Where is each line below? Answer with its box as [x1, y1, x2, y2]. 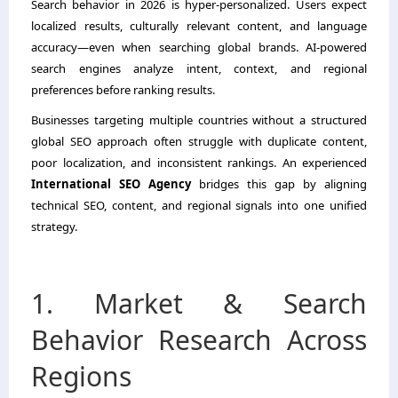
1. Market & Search [31, 284, 367, 322]
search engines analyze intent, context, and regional [31, 60, 367, 76]
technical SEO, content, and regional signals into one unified [31, 196, 367, 213]
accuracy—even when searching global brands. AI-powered [31, 38, 367, 55]
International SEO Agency [31, 175, 191, 192]
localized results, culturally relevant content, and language [31, 17, 367, 34]
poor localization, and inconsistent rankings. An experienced [31, 154, 367, 171]
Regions [31, 357, 131, 394]
